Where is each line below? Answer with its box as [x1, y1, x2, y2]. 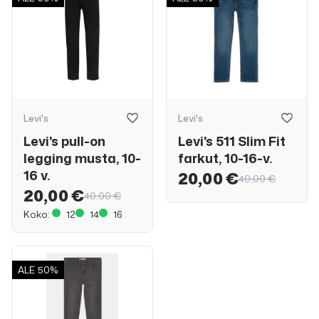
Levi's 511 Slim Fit [178, 132, 286, 150]
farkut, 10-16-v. [178, 149, 272, 167]
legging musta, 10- [23, 149, 141, 167]
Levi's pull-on [23, 132, 105, 150]
